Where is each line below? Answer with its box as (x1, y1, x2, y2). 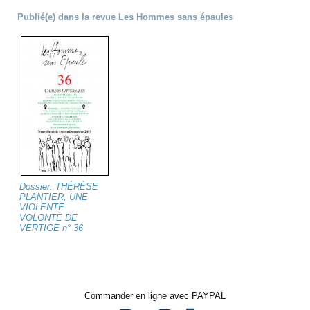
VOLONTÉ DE (19, 212, 78, 224)
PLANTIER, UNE (19, 192, 89, 203)
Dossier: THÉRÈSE (19, 181, 99, 192)
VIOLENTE (19, 202, 65, 213)
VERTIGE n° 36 (19, 223, 84, 234)
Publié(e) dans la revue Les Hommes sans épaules (17, 12, 234, 23)
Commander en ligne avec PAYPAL (84, 291, 226, 302)
